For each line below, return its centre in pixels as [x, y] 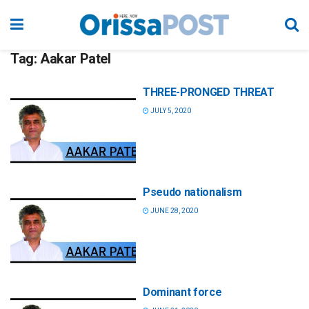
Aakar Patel [76, 59]
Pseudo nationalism [192, 192]
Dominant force [182, 292]
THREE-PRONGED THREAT [209, 92]
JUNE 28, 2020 [173, 211]
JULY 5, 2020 [170, 111]
